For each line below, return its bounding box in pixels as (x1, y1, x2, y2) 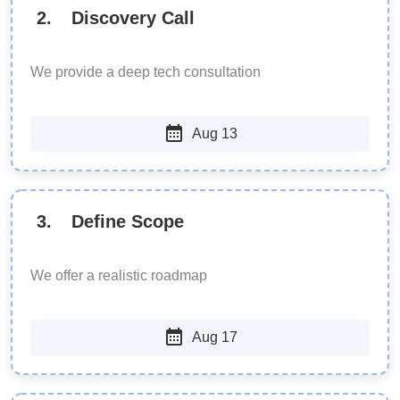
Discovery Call (71, 8, 195, 29)
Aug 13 (191, 126, 237, 142)
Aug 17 (191, 329, 237, 346)
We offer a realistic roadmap (30, 268, 207, 284)
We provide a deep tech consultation (30, 64, 261, 80)
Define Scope (71, 212, 184, 232)
